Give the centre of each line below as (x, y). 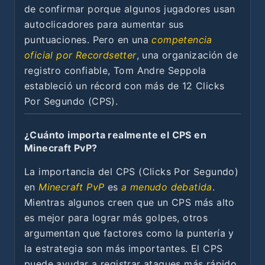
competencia (182, 39)
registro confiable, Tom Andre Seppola (115, 70)
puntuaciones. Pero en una (86, 39)
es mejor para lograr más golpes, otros (116, 217)
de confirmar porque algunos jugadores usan (130, 9)
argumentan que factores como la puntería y (129, 233)
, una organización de (187, 55)
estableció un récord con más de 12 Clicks (125, 85)
